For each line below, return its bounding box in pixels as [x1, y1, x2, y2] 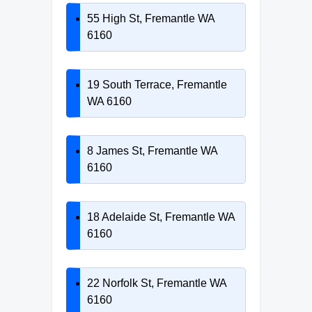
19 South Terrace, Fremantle [87, 78, 227, 91]
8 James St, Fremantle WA [87, 144, 217, 157]
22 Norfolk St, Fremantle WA [87, 276, 226, 289]
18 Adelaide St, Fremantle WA [87, 210, 235, 223]
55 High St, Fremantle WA [87, 12, 214, 24]
